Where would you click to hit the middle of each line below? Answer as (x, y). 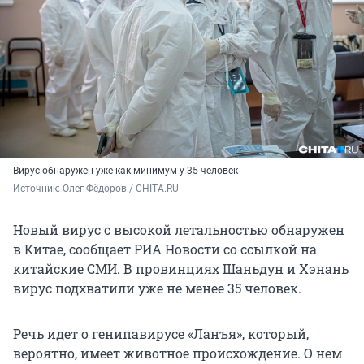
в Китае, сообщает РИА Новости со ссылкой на (165, 249)
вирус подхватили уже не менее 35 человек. (157, 288)
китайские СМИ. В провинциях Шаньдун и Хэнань (181, 269)
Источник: (38, 189)
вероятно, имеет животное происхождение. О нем (178, 353)
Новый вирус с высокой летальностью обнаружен (179, 230)
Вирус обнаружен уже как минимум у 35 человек (126, 171)
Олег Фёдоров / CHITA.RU (121, 189)
